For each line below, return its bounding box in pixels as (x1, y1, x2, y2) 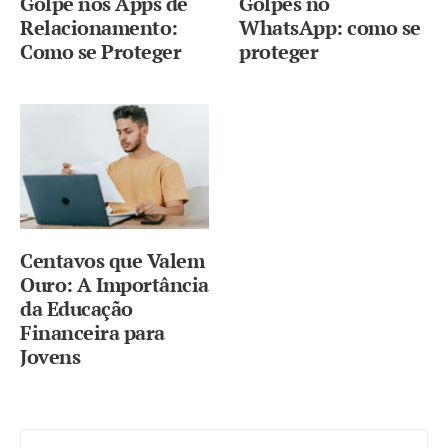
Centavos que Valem (20, 247, 204, 275)
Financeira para (20, 319, 165, 347)
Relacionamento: (20, 14, 178, 42)
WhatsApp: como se (239, 14, 421, 42)
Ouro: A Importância (20, 271, 209, 299)
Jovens (20, 343, 80, 371)
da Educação (20, 295, 133, 323)
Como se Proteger (20, 38, 181, 66)
